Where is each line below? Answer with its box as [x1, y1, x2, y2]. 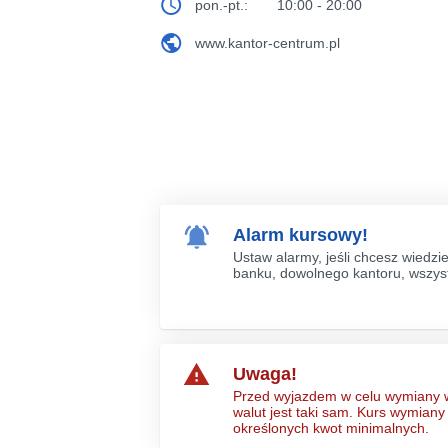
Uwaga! [233, 364, 297, 384]
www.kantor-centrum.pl [195, 35, 340, 51]
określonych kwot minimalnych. [233, 420, 429, 436]
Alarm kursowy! [233, 225, 368, 245]
